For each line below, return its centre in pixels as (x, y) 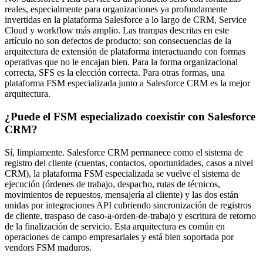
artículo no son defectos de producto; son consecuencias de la (118, 41)
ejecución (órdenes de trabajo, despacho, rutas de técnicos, (112, 184)
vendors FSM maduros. (48, 247)
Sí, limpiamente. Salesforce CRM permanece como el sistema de (124, 152)
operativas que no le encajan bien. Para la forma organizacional (121, 62)
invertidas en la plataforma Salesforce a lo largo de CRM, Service (126, 20)
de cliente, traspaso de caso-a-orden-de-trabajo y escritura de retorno (130, 215)
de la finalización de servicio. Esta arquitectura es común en (115, 226)
